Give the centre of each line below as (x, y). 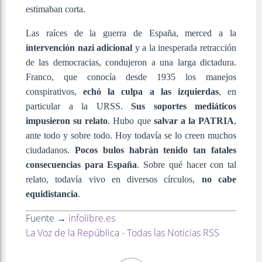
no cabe (219, 179)
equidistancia (52, 194)
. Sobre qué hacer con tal (187, 164)
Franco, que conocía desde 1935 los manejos (131, 77)
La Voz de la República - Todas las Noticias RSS (123, 232)
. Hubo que (131, 120)
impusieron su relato (67, 120)
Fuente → (47, 218)
